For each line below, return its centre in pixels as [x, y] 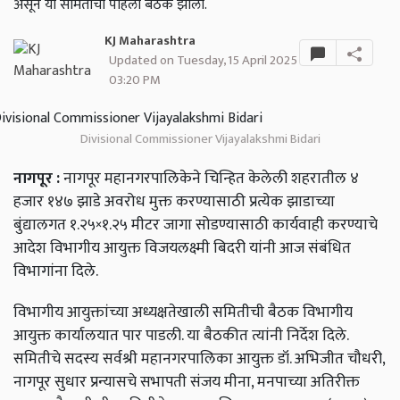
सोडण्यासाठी [232, 225]
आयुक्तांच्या [98, 312]
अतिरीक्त [335, 382]
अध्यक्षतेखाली [171, 312]
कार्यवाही [298, 225]
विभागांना [41, 271]
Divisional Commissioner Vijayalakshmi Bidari [200, 139]
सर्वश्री [120, 359]
